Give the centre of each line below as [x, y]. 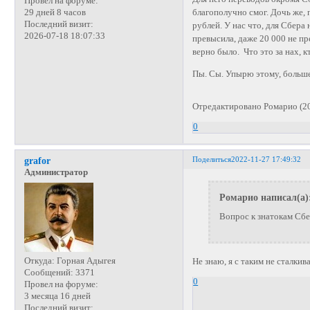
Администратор [56, 173]
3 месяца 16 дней [57, 296]
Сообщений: [48, 272]
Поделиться [212, 159]
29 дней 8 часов [55, 12]
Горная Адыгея [85, 261]
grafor [37, 161]
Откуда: [39, 261]
